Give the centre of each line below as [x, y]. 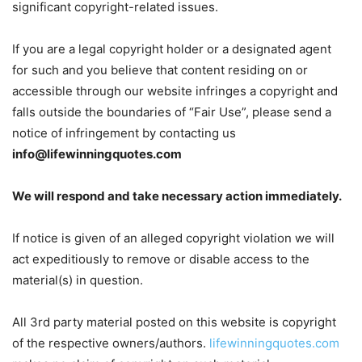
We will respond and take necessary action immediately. [177, 196]
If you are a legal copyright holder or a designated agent [172, 49]
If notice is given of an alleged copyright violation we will [173, 238]
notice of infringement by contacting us [124, 133]
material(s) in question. [78, 280]
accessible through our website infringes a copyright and [175, 91]
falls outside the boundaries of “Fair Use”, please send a [172, 112]
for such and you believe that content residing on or [160, 70]
